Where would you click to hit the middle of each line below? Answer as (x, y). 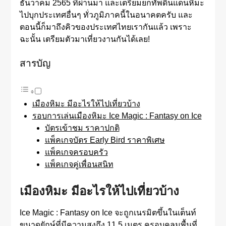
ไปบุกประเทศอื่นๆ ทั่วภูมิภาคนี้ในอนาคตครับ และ (106, 15)
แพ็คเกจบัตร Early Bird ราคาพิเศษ (105, 140)
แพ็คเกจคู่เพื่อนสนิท (79, 164)
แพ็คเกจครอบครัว (76, 152)
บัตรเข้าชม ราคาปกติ (82, 128)
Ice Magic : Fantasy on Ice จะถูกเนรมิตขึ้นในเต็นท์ (108, 212)
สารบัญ (35, 63)
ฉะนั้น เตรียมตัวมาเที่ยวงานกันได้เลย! (84, 39)
